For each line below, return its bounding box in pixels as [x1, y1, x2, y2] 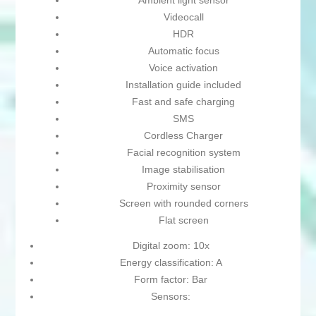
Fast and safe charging [132, 96, 235, 108]
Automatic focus [147, 45, 219, 57]
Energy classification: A [119, 257, 222, 269]
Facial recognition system [126, 147, 241, 159]
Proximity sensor [146, 181, 221, 193]
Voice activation [149, 62, 218, 74]
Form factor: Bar [134, 274, 207, 286]
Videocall [163, 11, 204, 23]
